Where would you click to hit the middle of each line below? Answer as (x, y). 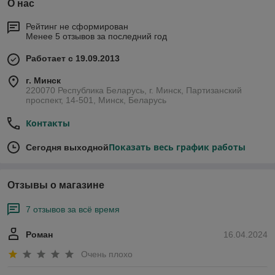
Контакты (48, 123)
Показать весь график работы (177, 147)
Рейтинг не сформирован (77, 27)
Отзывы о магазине (56, 185)
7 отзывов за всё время (73, 210)
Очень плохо (107, 254)
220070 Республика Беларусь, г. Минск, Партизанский (134, 91)
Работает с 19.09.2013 (73, 59)
